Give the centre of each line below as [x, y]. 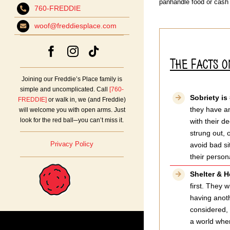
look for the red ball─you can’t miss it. [72, 120]
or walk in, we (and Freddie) [86, 100]
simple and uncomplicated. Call [65, 90]
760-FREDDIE [57, 8]
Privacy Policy [72, 144]
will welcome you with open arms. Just [72, 110]
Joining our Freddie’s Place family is [72, 79]
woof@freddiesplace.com [75, 26]
